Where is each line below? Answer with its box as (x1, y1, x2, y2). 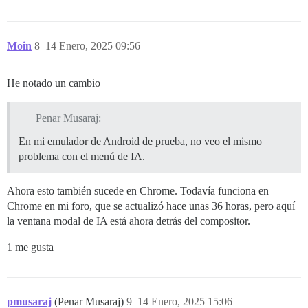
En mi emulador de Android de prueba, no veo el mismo (19, 135, 262, 147)
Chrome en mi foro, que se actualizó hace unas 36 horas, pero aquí (7, 199, 295, 212)
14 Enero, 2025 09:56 (45, 39, 140, 52)
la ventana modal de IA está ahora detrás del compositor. (7, 214, 250, 227)
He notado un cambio (7, 76, 100, 89)
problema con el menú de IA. (19, 150, 145, 162)
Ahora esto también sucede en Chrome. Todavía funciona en (7, 184, 269, 197)
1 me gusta (7, 241, 54, 253)
